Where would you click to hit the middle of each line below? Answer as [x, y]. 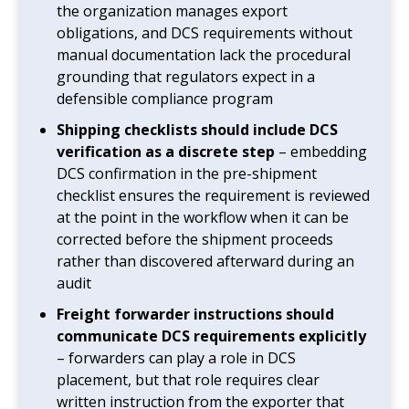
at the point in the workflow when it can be [203, 217]
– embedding [321, 151]
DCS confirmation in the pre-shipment [187, 173]
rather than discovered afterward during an [206, 261]
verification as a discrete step [166, 151]
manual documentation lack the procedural [204, 54]
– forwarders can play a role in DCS [177, 357]
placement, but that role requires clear [189, 379]
